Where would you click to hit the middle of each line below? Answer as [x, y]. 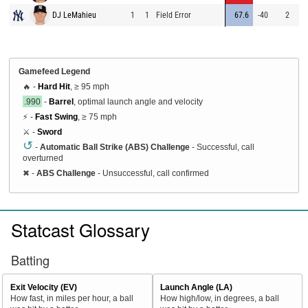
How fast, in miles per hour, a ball [71, 298]
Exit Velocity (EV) [43, 287]
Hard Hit [54, 86]
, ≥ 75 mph [97, 116]
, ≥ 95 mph [90, 86]
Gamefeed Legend [54, 71]
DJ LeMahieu [75, 15]
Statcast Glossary [81, 230]
